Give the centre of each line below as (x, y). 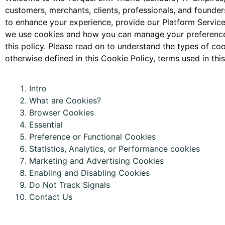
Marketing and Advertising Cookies (96, 161)
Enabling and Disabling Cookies (89, 173)
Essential (46, 125)
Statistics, (49, 149)
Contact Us (51, 197)
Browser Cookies (62, 113)
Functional (103, 137)
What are (47, 100)
